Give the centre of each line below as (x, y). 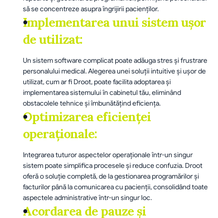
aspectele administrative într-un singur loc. (87, 198)
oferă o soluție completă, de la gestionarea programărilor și (111, 176)
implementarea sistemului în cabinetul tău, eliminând (102, 92)
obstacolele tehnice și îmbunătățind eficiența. (92, 103)
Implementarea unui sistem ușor (114, 22)
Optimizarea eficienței (87, 117)
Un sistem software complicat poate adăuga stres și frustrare (115, 60)
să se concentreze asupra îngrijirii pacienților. (91, 9)
